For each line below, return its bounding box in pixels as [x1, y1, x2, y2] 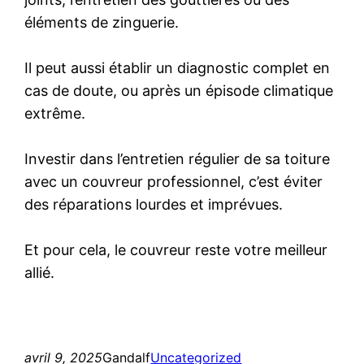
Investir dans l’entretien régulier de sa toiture [24, 149, 331, 167]
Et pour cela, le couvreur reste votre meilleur [24, 240, 328, 258]
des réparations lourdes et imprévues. [24, 195, 284, 213]
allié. [24, 263, 55, 281]
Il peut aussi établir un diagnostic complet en [24, 58, 331, 76]
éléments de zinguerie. [24, 13, 180, 31]
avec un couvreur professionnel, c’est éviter [24, 172, 323, 190]
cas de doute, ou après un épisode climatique [24, 81, 334, 99]
